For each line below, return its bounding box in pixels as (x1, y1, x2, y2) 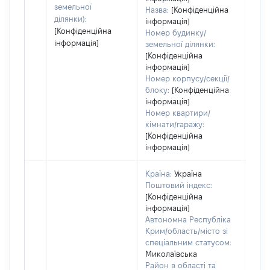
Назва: (145, 5, 169, 14)
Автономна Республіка (145, 215, 231, 224)
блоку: (145, 86, 169, 94)
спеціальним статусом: (145, 238, 231, 246)
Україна (174, 169, 202, 178)
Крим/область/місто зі (145, 227, 228, 235)
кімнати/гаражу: (145, 120, 204, 128)
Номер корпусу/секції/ (145, 74, 230, 83)
